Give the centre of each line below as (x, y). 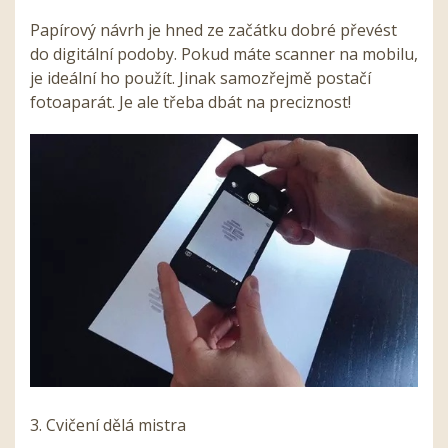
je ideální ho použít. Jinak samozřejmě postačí (200, 77)
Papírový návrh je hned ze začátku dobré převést (213, 29)
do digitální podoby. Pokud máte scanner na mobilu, (224, 53)
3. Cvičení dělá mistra (108, 424)
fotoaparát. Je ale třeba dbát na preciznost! (190, 101)
